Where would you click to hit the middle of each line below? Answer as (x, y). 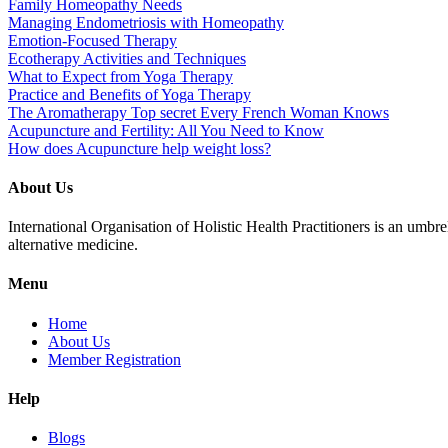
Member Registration (114, 359)
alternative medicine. (75, 245)
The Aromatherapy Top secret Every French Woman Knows (198, 112)
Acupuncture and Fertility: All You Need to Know (166, 130)
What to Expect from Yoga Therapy (120, 76)
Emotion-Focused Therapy (92, 40)
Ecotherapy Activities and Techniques (127, 58)
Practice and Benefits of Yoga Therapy (129, 94)
